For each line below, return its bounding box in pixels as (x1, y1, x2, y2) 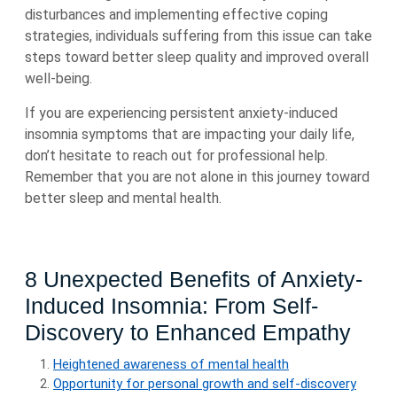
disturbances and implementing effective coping (25, 6, 328, 23)
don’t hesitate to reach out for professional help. (25, 147, 328, 164)
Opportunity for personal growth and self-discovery (53, 376, 356, 392)
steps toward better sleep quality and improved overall (25, 49, 369, 66)
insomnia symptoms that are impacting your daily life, (25, 126, 354, 143)
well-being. (25, 70, 92, 87)
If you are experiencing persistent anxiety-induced (25, 105, 338, 121)
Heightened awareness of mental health (53, 356, 289, 372)
